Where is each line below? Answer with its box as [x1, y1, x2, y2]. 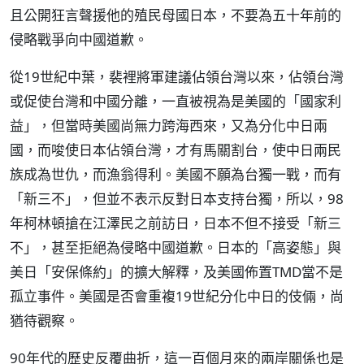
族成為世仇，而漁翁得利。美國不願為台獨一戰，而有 [10, 165, 341, 184]
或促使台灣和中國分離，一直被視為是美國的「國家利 [10, 92, 341, 110]
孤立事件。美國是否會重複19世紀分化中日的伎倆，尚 [10, 287, 344, 305]
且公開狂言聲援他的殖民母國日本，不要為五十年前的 [10, 6, 341, 24]
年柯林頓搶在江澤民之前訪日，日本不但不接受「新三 [10, 214, 341, 232]
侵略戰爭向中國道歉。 [10, 30, 148, 49]
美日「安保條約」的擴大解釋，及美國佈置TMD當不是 [10, 262, 343, 281]
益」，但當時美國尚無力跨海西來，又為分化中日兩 [10, 116, 327, 135]
